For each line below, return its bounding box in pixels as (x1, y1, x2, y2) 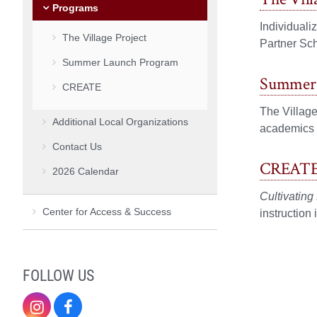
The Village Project (62, 31, 146, 43)
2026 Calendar (52, 165, 119, 177)
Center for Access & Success (42, 205, 171, 217)
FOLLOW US (23, 265, 94, 285)
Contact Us (52, 140, 102, 152)
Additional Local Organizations (52, 115, 188, 127)
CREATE (62, 81, 101, 93)
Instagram (55, 300, 96, 311)
